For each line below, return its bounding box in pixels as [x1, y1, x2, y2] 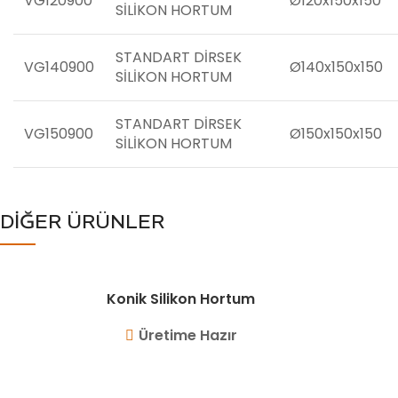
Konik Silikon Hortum [107, 289, 256, 309]
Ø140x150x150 [290, 57, 383, 77]
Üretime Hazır [138, 325, 237, 346]
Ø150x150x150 [290, 123, 382, 144]
